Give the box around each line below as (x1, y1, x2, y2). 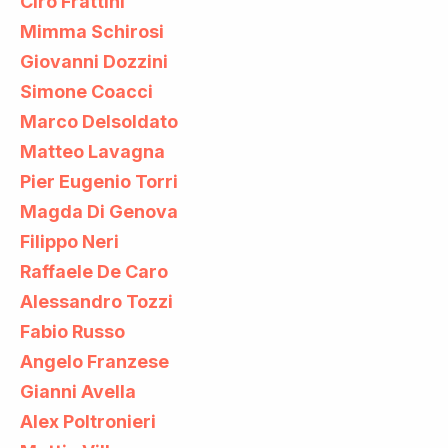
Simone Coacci (20, 80, 153, 102)
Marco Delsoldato (20, 110, 178, 132)
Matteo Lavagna (20, 140, 165, 162)
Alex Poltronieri (20, 410, 156, 432)
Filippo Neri (20, 230, 119, 252)
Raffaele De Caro (20, 260, 168, 282)
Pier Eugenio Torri (20, 170, 178, 192)
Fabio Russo (20, 320, 125, 342)
